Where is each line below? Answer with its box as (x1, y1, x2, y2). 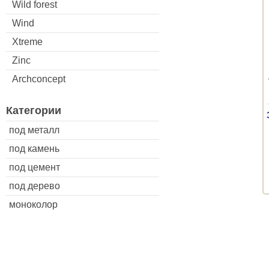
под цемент (9, 162, 60, 172)
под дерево (9, 180, 60, 191)
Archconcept (12, 73, 65, 84)
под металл (9, 124, 59, 135)
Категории (6, 104, 61, 116)
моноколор (9, 199, 58, 210)
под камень (9, 143, 59, 154)
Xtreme (12, 36, 43, 47)
